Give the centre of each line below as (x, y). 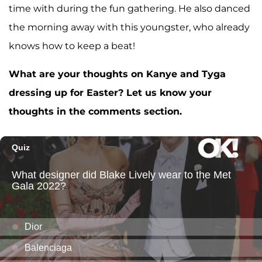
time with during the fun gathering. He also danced (130, 9)
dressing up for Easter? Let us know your (110, 93)
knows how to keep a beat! (72, 46)
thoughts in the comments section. (97, 112)
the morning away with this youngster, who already (129, 27)
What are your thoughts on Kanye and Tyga (117, 74)
